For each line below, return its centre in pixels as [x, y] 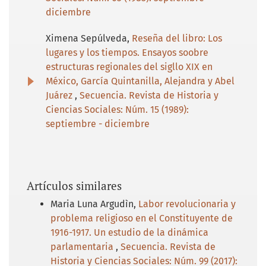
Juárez [60, 95]
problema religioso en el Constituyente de [142, 218]
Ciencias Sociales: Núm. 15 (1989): [117, 109]
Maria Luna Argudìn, [94, 204]
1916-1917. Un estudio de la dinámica [129, 232]
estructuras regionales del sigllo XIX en [129, 66]
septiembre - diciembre [98, 123]
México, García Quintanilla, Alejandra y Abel [140, 81]
